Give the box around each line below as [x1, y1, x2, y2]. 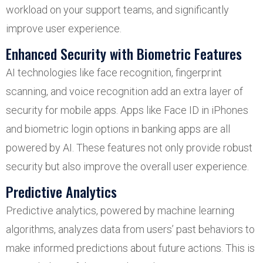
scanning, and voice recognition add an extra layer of [6, 85, 243, 97]
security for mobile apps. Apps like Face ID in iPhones [6, 104, 248, 116]
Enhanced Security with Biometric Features [6, 43, 242, 64]
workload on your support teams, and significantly [6, 4, 229, 16]
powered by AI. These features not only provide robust [6, 141, 252, 154]
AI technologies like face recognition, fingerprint [6, 66, 222, 79]
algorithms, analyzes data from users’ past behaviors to [6, 223, 255, 235]
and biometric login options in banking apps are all [6, 123, 230, 135]
